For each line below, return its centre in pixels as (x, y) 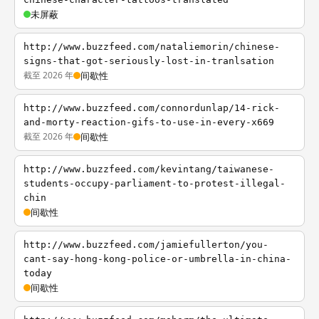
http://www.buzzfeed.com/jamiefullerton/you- (146, 245)
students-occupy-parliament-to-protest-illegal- (155, 183)
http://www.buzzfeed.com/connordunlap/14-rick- (152, 108)
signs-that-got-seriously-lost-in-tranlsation (149, 61)
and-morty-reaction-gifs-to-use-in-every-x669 (149, 122)
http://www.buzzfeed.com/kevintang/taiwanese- (149, 169)
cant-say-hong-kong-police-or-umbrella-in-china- (157, 259)
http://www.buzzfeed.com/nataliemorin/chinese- (152, 47)
